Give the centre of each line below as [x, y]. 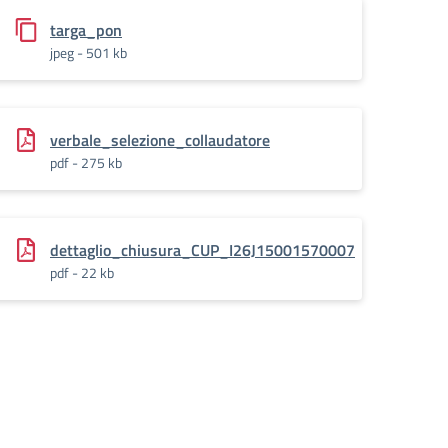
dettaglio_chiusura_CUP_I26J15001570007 [202, 250]
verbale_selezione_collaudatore [160, 140]
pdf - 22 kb [82, 272]
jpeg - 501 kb [88, 52]
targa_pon [86, 30]
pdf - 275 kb [86, 162]
